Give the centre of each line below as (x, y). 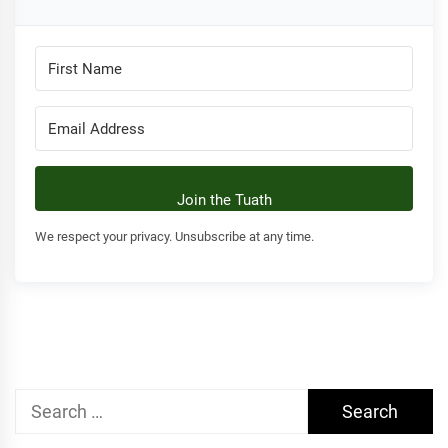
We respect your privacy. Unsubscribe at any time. (174, 237)
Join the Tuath (224, 200)
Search (42, 403)
